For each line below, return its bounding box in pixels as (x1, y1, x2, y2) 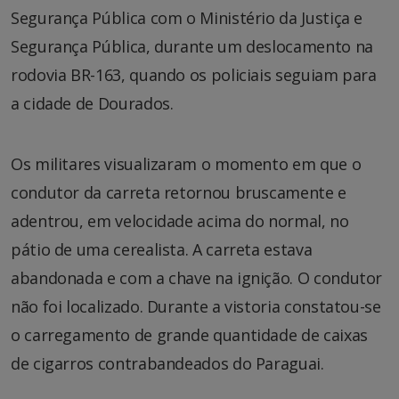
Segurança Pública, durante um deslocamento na (11, 36, 373, 58)
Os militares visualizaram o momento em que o (11, 153, 362, 175)
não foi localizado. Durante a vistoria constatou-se (11, 296, 381, 318)
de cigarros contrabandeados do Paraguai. (11, 353, 324, 375)
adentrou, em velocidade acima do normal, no (11, 210, 349, 232)
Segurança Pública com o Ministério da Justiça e (11, 7, 363, 29)
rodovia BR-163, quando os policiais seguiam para (11, 64, 377, 86)
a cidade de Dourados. (11, 93, 174, 115)
